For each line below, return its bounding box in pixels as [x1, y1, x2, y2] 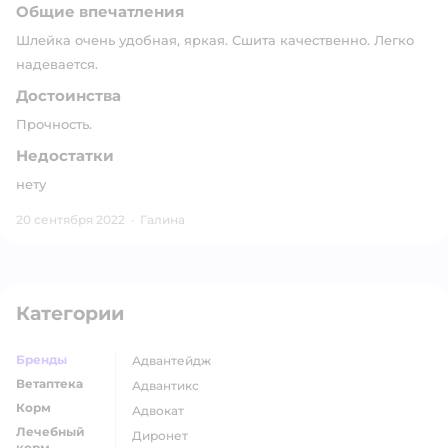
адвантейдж [141, 353, 211, 368]
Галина [140, 212, 185, 227]
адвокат [141, 403, 184, 418]
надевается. [16, 56, 98, 72]
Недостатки [16, 146, 114, 165]
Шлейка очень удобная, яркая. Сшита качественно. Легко [16, 32, 414, 48]
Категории [16, 302, 124, 325]
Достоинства [16, 86, 121, 105]
